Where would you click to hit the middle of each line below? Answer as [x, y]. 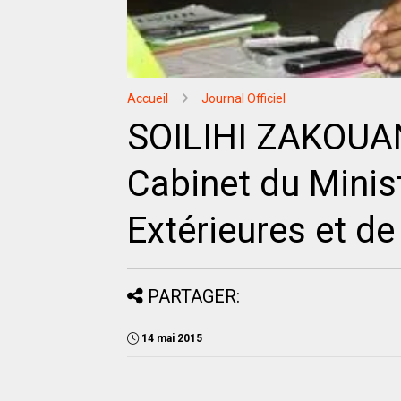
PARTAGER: [194, 297]
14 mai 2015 [172, 339]
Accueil [148, 99]
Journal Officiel [243, 99]
